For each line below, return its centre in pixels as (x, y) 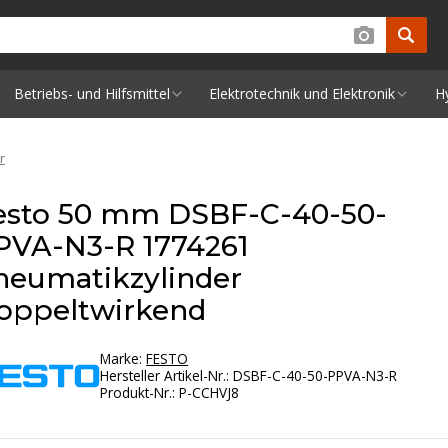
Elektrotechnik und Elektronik (302, 93)
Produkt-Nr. (136, 392)
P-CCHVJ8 (209, 392)
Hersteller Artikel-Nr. (163, 375)
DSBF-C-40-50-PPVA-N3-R (315, 375)
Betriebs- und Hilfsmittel (91, 93)
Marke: (123, 358)
